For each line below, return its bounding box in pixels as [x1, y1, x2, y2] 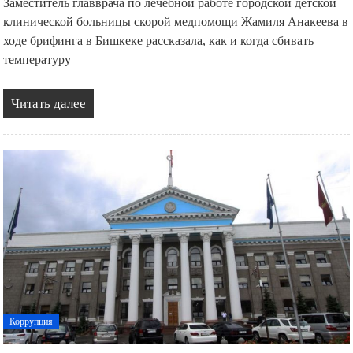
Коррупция [9, 315, 54, 327]
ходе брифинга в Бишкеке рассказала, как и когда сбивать [3, 33, 314, 49]
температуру [3, 52, 72, 68]
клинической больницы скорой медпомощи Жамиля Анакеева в [3, 14, 349, 30]
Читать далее [11, 96, 87, 112]
